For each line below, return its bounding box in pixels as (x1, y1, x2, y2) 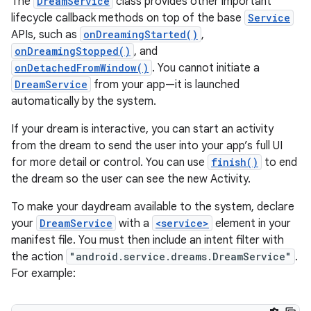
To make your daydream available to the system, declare (11, 200, 294, 214)
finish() (211, 155, 258, 169)
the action (11, 250, 66, 264)
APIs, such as (11, 28, 80, 42)
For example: (11, 267, 76, 280)
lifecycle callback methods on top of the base (11, 11, 244, 25)
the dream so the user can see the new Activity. (11, 172, 251, 186)
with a (116, 217, 152, 230)
